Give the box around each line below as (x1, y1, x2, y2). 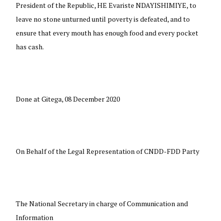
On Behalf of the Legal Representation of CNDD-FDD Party (16, 146, 200, 156)
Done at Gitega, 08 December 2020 (16, 94, 120, 104)
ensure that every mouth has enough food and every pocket (16, 28, 199, 37)
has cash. (16, 41, 44, 51)
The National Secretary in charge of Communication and (16, 198, 188, 208)
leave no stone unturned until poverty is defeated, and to (16, 14, 190, 24)
